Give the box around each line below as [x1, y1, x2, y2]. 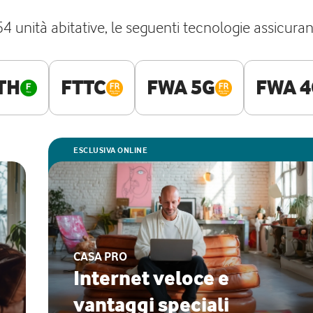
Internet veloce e [73, 266, 229, 290]
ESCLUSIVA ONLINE [73, 145, 147, 155]
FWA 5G [146, 75, 215, 99]
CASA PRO [73, 249, 127, 263]
